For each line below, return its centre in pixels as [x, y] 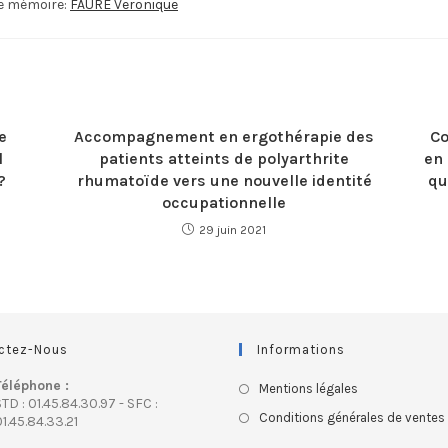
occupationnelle [224, 202]
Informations [301, 349]
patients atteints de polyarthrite [224, 158]
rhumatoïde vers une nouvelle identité [224, 180]
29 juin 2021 [232, 230]
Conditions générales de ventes [352, 417]
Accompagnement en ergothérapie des [224, 136]
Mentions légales [308, 388]
